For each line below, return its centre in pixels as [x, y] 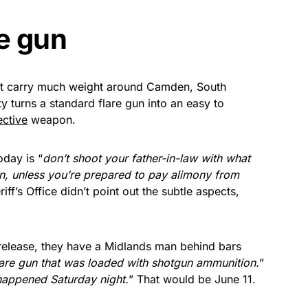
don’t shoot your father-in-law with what [146, 158]
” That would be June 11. [192, 279]
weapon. [52, 119]
